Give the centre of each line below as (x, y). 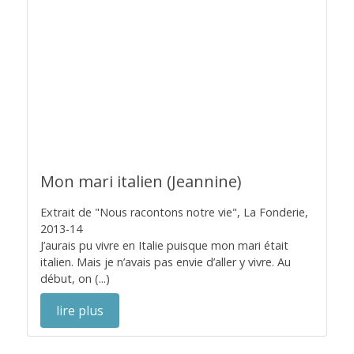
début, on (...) (75, 279)
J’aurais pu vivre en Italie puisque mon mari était (164, 245)
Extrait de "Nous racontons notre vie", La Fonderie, (174, 212)
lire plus (80, 311)
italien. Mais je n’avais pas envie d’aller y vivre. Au (166, 262)
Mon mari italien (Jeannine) (141, 181)
